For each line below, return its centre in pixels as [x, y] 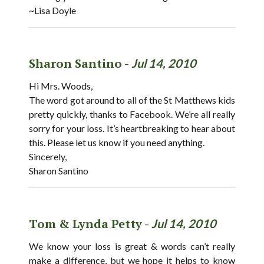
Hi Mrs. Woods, [61, 86]
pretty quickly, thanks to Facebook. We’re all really [132, 114]
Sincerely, [48, 156]
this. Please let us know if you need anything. [117, 142]
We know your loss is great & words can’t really [132, 246]
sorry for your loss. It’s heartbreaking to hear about [132, 128]
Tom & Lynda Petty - [90, 224]
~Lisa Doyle [52, 10]
